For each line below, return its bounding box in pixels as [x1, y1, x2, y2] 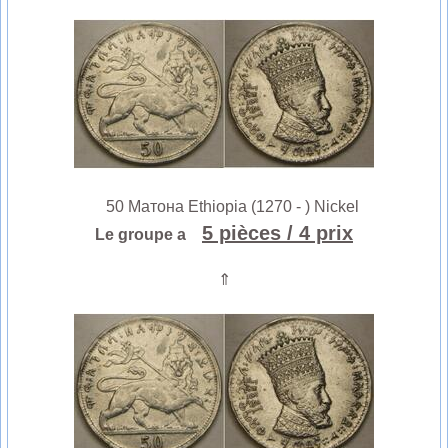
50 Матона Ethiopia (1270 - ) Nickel [89, 197, 359, 215]
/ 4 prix [287, 221, 353, 244]
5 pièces [202, 221, 281, 244]
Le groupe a [95, 225, 198, 243]
